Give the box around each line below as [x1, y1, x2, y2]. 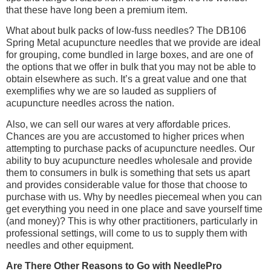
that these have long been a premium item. [6, 4, 188, 15]
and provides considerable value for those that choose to [6, 179, 247, 190]
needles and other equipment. [6, 240, 134, 250]
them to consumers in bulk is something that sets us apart [6, 167, 250, 178]
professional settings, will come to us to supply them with [6, 227, 247, 238]
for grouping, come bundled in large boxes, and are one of [6, 50, 253, 60]
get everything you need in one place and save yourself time [6, 203, 263, 214]
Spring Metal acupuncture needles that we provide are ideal [6, 38, 261, 48]
